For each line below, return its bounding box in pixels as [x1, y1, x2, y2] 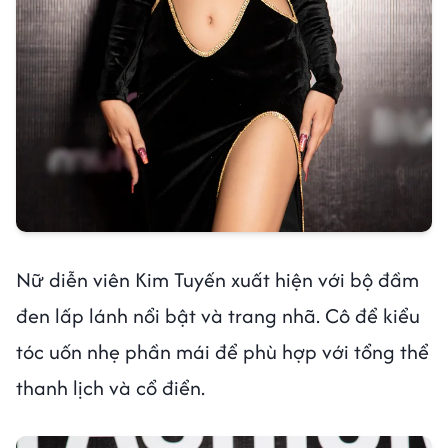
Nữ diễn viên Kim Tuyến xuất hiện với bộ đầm [16, 265, 419, 295]
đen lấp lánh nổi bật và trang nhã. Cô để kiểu [16, 301, 420, 331]
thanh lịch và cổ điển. [16, 373, 205, 403]
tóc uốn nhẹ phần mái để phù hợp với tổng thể [16, 337, 429, 367]
